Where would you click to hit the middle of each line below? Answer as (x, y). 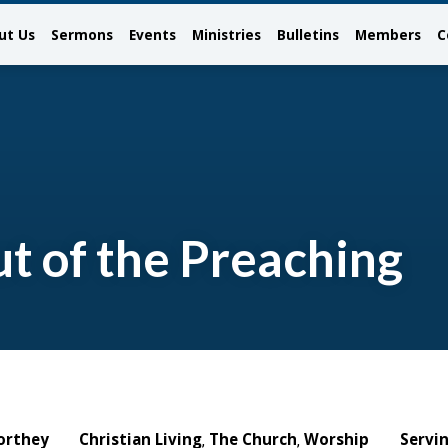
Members (388, 34)
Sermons (82, 34)
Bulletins (308, 34)
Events (152, 34)
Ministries (226, 34)
